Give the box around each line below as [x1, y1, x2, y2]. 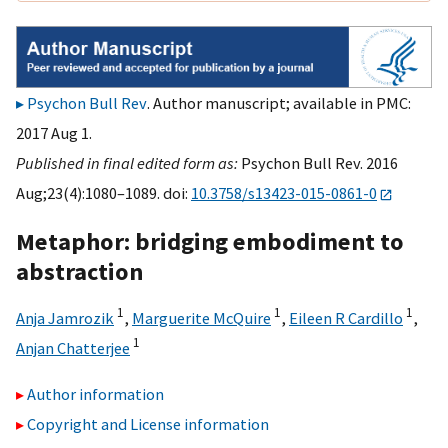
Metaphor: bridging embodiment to [16, 225, 404, 257]
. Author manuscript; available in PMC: [147, 93, 411, 114]
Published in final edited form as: [16, 153, 241, 174]
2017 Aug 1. [16, 123, 92, 144]
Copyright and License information [27, 414, 269, 435]
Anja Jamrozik [16, 307, 114, 328]
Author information [27, 384, 164, 405]
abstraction [16, 255, 143, 287]
